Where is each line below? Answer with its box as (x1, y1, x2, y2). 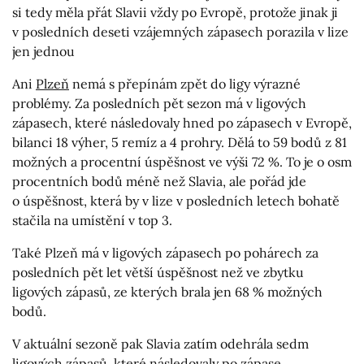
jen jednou (12, 43, 75, 60)
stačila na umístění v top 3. (12, 212, 172, 229)
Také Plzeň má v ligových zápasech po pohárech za (12, 245, 318, 262)
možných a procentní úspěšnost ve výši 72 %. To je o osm (12, 154, 352, 171)
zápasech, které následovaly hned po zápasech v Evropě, (12, 115, 352, 132)
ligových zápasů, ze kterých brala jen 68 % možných (12, 284, 323, 301)
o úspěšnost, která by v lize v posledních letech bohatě (12, 193, 340, 210)
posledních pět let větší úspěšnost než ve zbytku (12, 264, 304, 281)
